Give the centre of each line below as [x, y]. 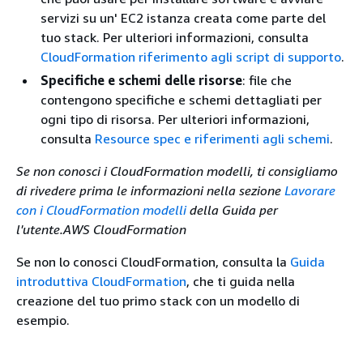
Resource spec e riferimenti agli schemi [212, 139]
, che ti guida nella [241, 281]
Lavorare [310, 190]
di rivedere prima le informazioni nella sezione [150, 190]
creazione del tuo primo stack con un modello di [158, 301]
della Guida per [232, 210]
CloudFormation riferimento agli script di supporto [191, 57]
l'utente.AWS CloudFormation [101, 229]
